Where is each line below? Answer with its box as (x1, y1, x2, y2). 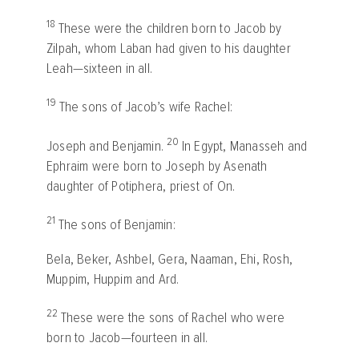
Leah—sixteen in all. (46, 59, 152, 77)
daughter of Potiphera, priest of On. (46, 177, 236, 195)
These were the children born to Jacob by (58, 19, 282, 37)
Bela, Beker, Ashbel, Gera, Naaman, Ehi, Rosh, (46, 250, 293, 268)
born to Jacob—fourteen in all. (46, 329, 208, 347)
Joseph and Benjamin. (46, 137, 167, 155)
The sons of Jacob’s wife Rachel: (58, 99, 233, 116)
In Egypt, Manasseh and (181, 137, 308, 155)
